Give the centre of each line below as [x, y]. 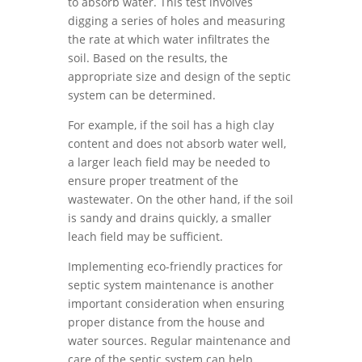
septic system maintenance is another [171, 285]
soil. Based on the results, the [148, 58]
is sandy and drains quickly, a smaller [170, 218]
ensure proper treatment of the [153, 181]
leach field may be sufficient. [145, 236]
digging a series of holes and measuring [177, 21]
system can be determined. [142, 95]
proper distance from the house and [166, 322]
